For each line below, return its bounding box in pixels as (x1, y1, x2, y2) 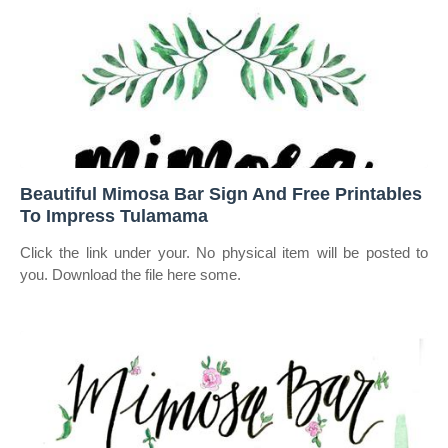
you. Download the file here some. (20, 266, 241, 283)
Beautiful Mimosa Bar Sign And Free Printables (20, 184, 422, 204)
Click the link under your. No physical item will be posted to (20, 244, 428, 261)
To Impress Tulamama (20, 206, 208, 226)
